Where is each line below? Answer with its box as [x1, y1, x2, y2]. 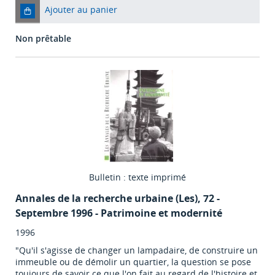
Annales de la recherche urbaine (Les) [15, 192, 198, 206]
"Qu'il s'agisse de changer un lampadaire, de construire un [15, 244, 258, 257]
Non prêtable [15, 33, 71, 45]
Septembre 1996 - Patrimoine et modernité [15, 206, 222, 220]
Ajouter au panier [45, 4, 117, 16]
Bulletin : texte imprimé [89, 171, 186, 184]
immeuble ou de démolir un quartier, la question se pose [15, 256, 251, 268]
